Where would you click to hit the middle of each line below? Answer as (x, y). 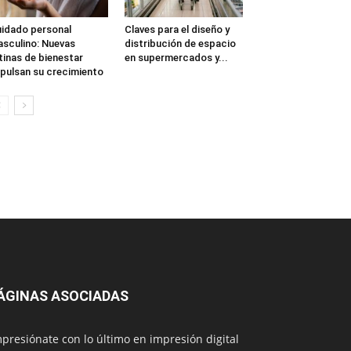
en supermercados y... (176, 57)
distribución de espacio (180, 43)
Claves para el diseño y (177, 29)
